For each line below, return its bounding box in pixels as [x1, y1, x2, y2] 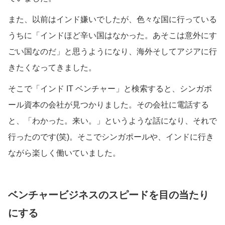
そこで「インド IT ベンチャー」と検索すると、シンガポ [8, 84, 212, 93]
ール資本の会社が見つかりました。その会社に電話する [8, 100, 209, 109]
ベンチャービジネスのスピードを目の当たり [8, 189, 209, 200]
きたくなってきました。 [8, 63, 96, 72]
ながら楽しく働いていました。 [8, 148, 121, 157]
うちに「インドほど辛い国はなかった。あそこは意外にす [8, 31, 217, 40]
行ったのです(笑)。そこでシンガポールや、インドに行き [8, 132, 214, 141]
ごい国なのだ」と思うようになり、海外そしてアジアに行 [8, 47, 217, 56]
